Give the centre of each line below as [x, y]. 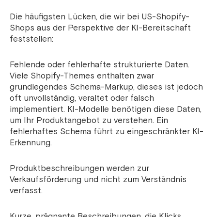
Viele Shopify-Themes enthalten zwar [82, 76]
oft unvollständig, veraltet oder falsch [82, 98]
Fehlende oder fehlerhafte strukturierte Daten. [100, 65]
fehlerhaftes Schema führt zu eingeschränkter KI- [107, 132]
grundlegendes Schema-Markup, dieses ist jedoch [106, 87]
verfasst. [26, 191]
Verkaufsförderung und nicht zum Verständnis [98, 180]
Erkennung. [31, 143]
